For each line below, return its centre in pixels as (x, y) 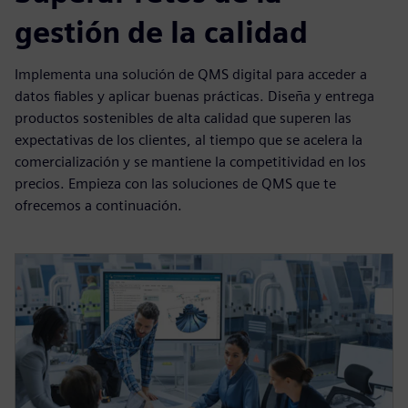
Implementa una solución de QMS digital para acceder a (191, 74)
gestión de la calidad (161, 32)
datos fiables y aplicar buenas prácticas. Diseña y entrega (194, 96)
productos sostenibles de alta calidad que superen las (183, 117)
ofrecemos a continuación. (98, 205)
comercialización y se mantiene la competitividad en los (190, 161)
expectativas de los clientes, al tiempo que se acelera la (189, 139)
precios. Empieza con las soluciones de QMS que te (175, 183)
